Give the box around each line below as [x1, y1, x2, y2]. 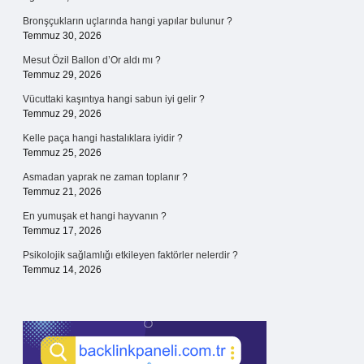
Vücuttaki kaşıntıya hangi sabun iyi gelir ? [23, 93, 205, 105]
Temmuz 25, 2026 [23, 147, 102, 158]
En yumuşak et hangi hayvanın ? [23, 210, 167, 222]
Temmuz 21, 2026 [23, 186, 102, 197]
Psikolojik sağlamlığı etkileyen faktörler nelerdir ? [23, 249, 238, 261]
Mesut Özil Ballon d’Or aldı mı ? [23, 54, 161, 66]
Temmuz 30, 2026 [23, 30, 102, 41]
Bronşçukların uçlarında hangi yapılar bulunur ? [23, 15, 232, 27]
